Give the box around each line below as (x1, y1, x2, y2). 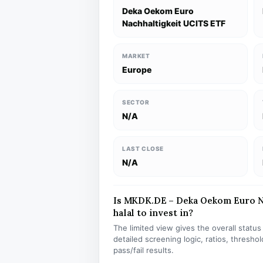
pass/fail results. (113, 245, 174, 255)
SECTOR (122, 99, 150, 106)
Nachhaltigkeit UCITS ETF (122, 18, 225, 28)
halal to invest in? (113, 207, 194, 218)
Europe (122, 65, 151, 75)
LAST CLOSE (122, 145, 164, 152)
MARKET (122, 52, 150, 59)
